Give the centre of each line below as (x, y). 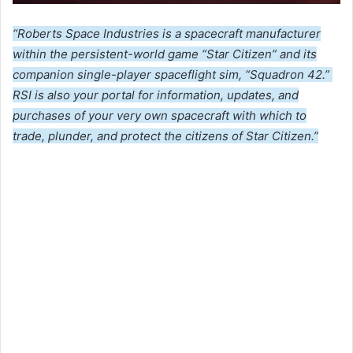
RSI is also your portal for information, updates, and (156, 95)
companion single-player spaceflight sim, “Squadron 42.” (173, 75)
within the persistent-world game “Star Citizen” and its (165, 54)
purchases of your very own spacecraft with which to (160, 116)
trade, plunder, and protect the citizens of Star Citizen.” (165, 136)
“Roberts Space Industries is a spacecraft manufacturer (167, 34)
